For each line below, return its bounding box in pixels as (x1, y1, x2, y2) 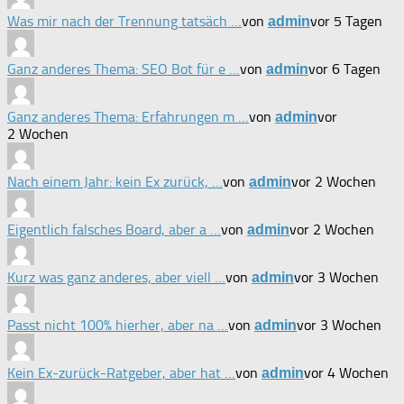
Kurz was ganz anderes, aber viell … (7, 268, 225, 286)
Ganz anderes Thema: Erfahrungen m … (7, 107, 249, 125)
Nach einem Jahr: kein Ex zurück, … (7, 172, 223, 190)
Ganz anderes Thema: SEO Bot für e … (7, 60, 240, 78)
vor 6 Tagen (308, 60, 381, 78)
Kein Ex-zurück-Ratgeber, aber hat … (7, 363, 235, 381)
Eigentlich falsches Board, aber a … (7, 220, 221, 238)
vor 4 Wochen (304, 363, 389, 381)
